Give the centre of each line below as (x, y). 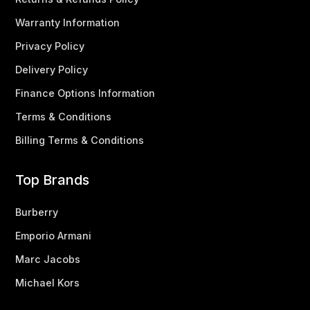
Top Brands (52, 180)
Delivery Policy (52, 70)
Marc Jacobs (48, 259)
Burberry (37, 212)
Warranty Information (67, 22)
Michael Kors (47, 283)
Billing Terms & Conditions (80, 140)
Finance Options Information (85, 93)
